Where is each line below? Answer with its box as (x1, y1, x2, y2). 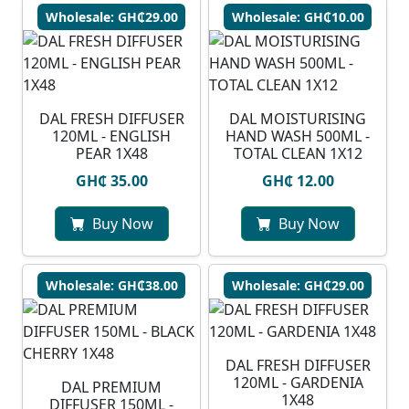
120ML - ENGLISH (52, 126, 171, 147)
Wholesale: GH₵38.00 (45, 277, 178, 295)
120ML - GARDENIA (232, 372, 363, 393)
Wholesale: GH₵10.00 (231, 8, 364, 26)
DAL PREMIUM (61, 377, 162, 398)
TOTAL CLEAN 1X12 (233, 143, 362, 164)
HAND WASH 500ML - (225, 126, 370, 147)
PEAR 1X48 (75, 143, 148, 164)
